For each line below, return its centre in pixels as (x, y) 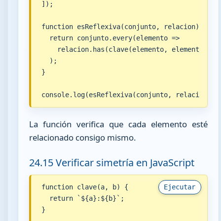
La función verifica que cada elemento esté (118, 124)
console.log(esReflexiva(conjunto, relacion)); (130, 95)
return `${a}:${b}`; (83, 199)
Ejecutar (180, 187)
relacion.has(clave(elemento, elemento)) (126, 49)
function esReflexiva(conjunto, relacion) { (124, 27)
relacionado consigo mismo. (83, 138)
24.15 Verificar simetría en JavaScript (112, 162)
